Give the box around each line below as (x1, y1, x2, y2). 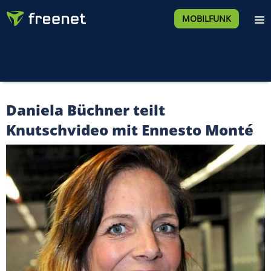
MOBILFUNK (181, 13, 231, 24)
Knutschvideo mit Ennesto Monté (6, 120, 253, 140)
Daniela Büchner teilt (6, 100, 165, 120)
